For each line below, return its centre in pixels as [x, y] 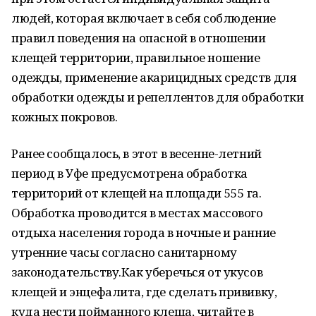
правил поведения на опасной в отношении [139, 38]
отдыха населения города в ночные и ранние [144, 232]
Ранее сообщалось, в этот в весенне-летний [136, 153]
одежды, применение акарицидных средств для [154, 77]
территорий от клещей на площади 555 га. [136, 193]
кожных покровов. [65, 117]
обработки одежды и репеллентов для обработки [158, 97]
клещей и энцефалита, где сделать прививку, [144, 292]
